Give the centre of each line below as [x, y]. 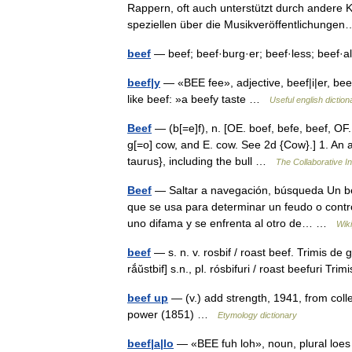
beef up [148, 298]
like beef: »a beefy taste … [198, 99]
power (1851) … [172, 314]
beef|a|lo [150, 343]
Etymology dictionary [257, 315]
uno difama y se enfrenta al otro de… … [232, 223]
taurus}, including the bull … [202, 161]
